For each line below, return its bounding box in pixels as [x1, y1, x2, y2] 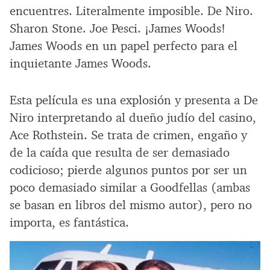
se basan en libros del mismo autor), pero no [10, 196, 252, 213]
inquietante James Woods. [10, 55, 151, 71]
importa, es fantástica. [10, 214, 129, 230]
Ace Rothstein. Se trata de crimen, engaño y [10, 127, 247, 143]
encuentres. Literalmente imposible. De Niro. [10, 2, 253, 19]
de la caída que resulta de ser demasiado [10, 144, 230, 160]
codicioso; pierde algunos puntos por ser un [10, 162, 247, 178]
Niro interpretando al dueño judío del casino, [10, 109, 256, 125]
